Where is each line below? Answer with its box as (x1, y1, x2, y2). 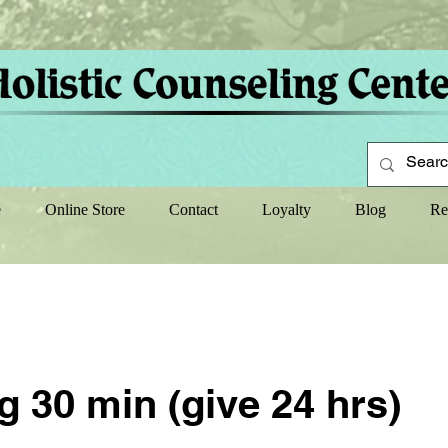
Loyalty (262, 201, 311, 218)
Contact (169, 201, 218, 218)
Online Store (45, 201, 125, 218)
